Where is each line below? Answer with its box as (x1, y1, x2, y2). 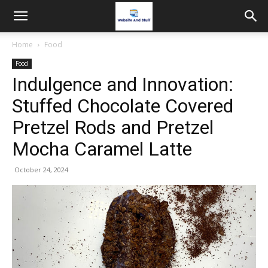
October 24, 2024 (14, 165, 68, 174)
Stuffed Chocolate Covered (12, 95, 233, 117)
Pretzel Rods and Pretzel (12, 116, 214, 139)
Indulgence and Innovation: (12, 73, 233, 96)
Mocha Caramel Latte (12, 138, 192, 160)
